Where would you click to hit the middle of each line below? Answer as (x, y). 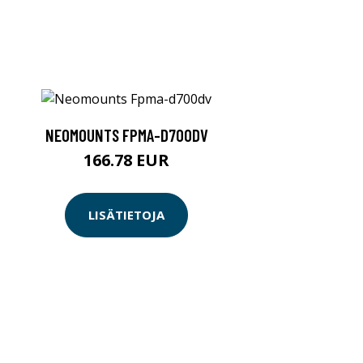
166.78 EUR (126, 160)
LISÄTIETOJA (126, 215)
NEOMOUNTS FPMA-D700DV (126, 135)
